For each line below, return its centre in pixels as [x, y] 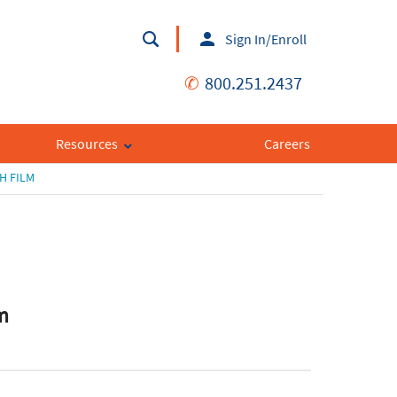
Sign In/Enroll [265, 39]
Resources [86, 144]
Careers [287, 144]
